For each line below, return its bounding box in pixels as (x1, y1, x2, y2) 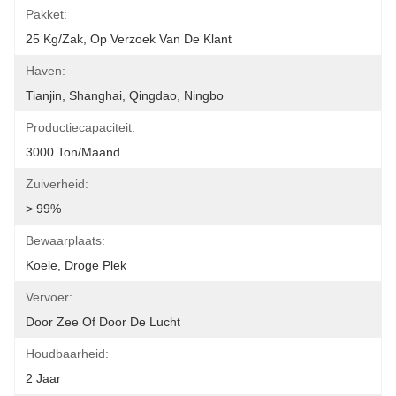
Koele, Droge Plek (26, 258, 126, 272)
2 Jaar (26, 371, 61, 385)
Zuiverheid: (26, 177, 88, 191)
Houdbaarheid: (26, 346, 109, 361)
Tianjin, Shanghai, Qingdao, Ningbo (26, 88, 224, 103)
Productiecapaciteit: (26, 120, 135, 134)
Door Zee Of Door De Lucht (26, 315, 180, 329)
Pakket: (26, 7, 67, 21)
